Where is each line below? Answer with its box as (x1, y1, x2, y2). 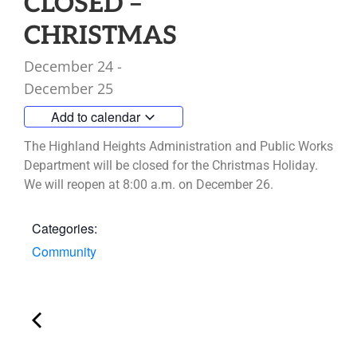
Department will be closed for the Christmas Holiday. (24, 158, 318, 174)
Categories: (32, 219, 97, 238)
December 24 (24, 57, 113, 76)
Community (32, 242, 96, 261)
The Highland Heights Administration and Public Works (24, 139, 333, 155)
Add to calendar (51, 108, 143, 127)
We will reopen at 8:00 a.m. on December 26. (24, 177, 273, 193)
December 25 (24, 79, 113, 99)
